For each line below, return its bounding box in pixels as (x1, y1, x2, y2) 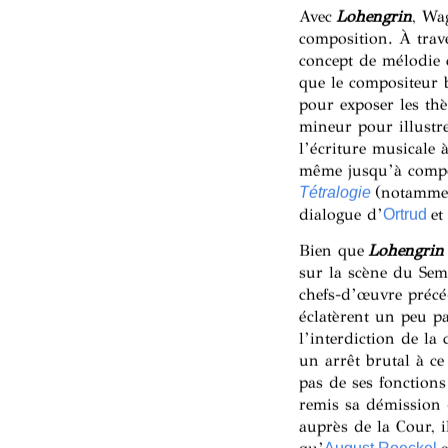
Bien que (298, 241, 368, 261)
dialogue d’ (298, 204, 383, 224)
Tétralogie (298, 183, 371, 201)
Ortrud (382, 205, 427, 223)
